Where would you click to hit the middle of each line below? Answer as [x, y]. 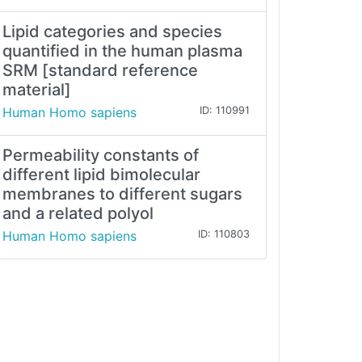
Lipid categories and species [112, 32]
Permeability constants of [101, 156]
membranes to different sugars [122, 194]
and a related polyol [78, 214]
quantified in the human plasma [122, 51]
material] [37, 90]
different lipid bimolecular [101, 175]
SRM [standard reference [100, 71]
